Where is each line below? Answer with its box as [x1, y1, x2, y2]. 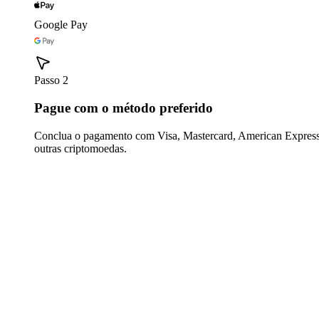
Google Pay [34, 19, 88, 31]
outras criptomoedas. [34, 142, 127, 155]
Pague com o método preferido [34, 100, 213, 115]
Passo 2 [34, 74, 68, 87]
